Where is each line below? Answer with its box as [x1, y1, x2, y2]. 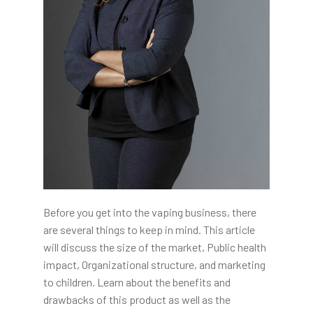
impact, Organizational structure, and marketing [43, 258, 265, 272]
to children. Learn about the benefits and [43, 275, 231, 289]
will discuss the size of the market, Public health [43, 240, 266, 254]
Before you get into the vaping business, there [43, 205, 256, 219]
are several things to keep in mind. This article [43, 223, 255, 237]
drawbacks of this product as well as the [43, 293, 231, 307]
